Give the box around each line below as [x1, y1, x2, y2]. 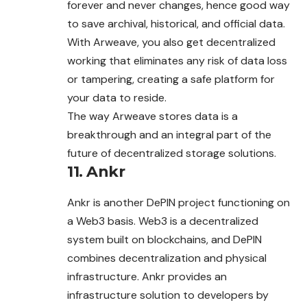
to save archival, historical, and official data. [67, 16, 285, 32]
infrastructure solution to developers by [67, 288, 269, 303]
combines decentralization [67, 251, 204, 266]
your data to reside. [67, 90, 167, 106]
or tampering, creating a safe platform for [67, 72, 275, 87]
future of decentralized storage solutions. [67, 146, 276, 161]
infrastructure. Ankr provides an [67, 269, 227, 284]
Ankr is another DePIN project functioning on [67, 195, 290, 210]
